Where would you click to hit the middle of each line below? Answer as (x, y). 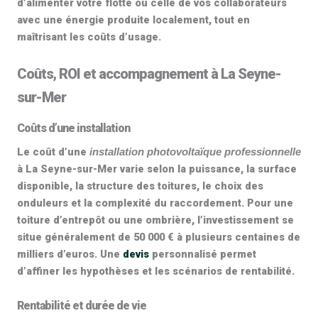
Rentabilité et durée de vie (82, 306)
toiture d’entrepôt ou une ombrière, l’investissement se (155, 220)
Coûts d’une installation (73, 128)
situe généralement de (75, 237)
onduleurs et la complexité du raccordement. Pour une (155, 203)
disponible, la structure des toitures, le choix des (140, 186)
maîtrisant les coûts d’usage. (89, 37)
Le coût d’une (53, 152)
